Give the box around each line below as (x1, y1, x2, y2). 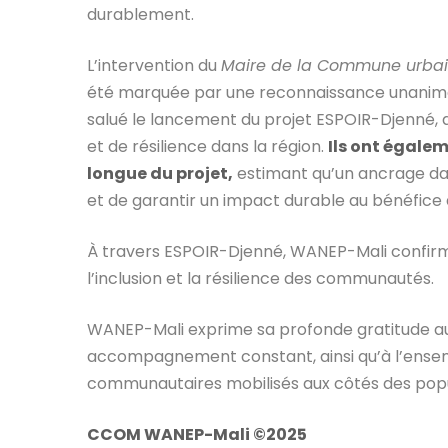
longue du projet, (87, 161, 233, 185)
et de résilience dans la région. (87, 134, 328, 158)
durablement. (87, 2, 194, 26)
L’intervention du (87, 53, 221, 77)
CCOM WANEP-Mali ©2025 (87, 422, 307, 446)
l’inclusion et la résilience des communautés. (87, 266, 434, 290)
